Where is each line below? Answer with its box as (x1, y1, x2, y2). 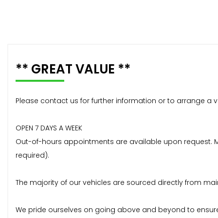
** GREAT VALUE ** (16, 60, 130, 78)
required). (16, 150, 49, 161)
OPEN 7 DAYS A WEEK (16, 123, 82, 133)
